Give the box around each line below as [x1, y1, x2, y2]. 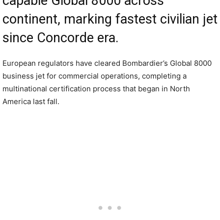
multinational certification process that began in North [2, 84, 190, 93]
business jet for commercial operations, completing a [2, 71, 187, 81]
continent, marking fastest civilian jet [2, 11, 218, 27]
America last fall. [2, 97, 59, 106]
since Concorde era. [2, 30, 119, 46]
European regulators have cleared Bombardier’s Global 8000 [2, 58, 212, 68]
